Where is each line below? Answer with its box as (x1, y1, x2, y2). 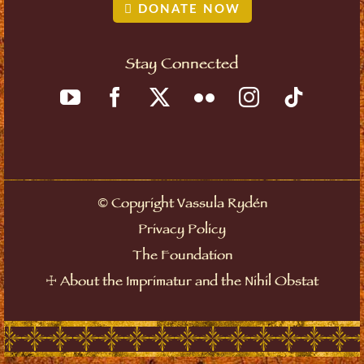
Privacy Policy (138, 220, 226, 241)
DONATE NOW (132, 2, 240, 15)
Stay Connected (125, 54, 239, 77)
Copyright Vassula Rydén (107, 194, 267, 215)
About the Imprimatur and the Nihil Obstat (60, 272, 318, 293)
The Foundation (132, 246, 232, 267)
